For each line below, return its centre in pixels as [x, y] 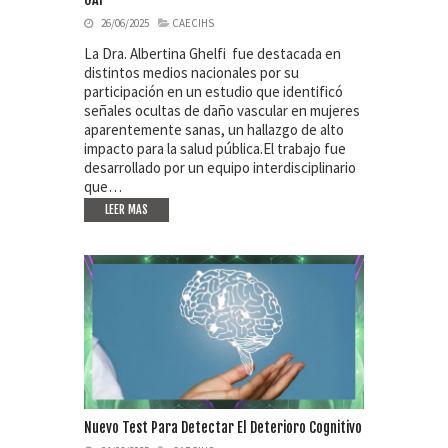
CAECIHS [193, 22]
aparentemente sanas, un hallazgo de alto [214, 129]
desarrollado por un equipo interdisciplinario [220, 167]
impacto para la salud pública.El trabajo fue [215, 148]
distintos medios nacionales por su [191, 72]
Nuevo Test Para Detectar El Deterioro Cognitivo [223, 428]
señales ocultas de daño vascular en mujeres [222, 110]
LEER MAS [126, 209]
